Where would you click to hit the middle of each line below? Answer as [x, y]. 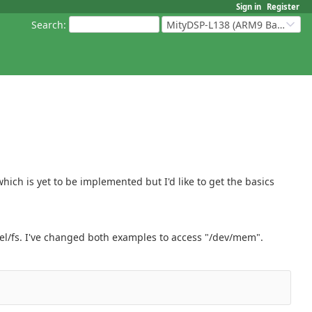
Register [283, 7]
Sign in [249, 7]
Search [47, 24]
